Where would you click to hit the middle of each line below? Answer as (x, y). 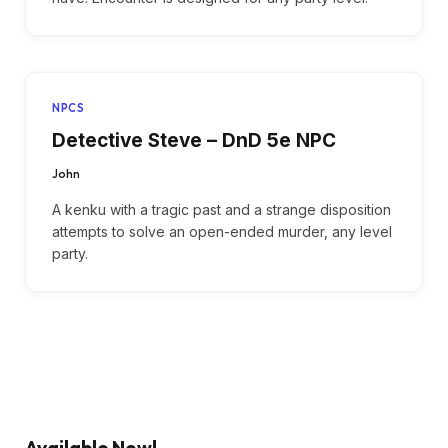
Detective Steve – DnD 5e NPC (194, 140)
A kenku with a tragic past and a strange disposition (221, 209)
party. (70, 253)
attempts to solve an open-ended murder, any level (222, 231)
